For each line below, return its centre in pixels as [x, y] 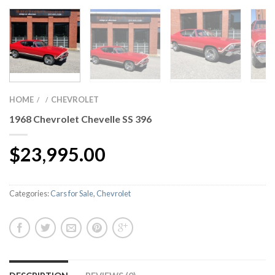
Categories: [30, 193]
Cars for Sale [72, 193]
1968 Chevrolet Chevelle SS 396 [80, 118]
